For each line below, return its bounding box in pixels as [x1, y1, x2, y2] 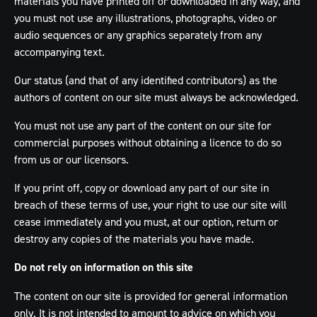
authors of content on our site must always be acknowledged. [14, 90, 299, 104]
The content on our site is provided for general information [14, 289, 287, 303]
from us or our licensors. [14, 152, 129, 166]
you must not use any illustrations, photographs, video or [14, 11, 277, 25]
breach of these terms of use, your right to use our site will [14, 197, 287, 212]
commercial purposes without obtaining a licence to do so [14, 135, 282, 149]
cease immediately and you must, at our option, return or [14, 214, 278, 229]
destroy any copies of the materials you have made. [14, 231, 254, 246]
